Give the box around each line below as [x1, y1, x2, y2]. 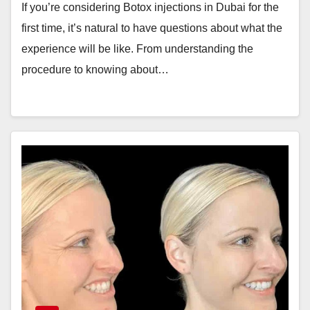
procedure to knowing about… [21, 64, 169, 75]
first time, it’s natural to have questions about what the [21, 22, 282, 34]
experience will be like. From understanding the [21, 43, 253, 55]
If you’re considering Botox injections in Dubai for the [21, 1, 279, 13]
